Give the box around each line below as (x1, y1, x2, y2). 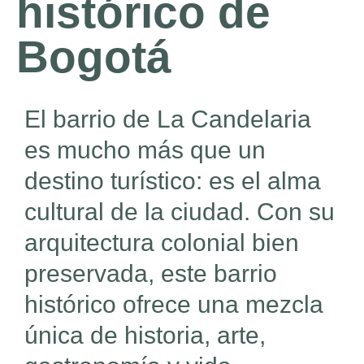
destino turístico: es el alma (24, 167, 321, 194)
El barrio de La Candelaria (24, 105, 311, 132)
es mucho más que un (24, 136, 266, 163)
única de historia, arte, (24, 321, 266, 349)
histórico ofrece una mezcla (24, 290, 323, 318)
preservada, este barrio (24, 259, 277, 287)
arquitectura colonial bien (24, 228, 299, 256)
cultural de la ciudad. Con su (24, 197, 335, 225)
